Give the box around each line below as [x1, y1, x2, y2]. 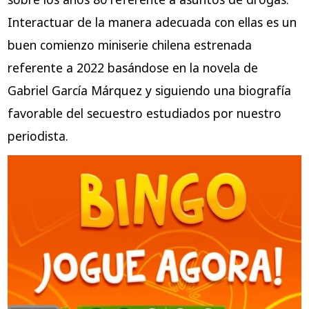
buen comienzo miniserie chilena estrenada [7, 37, 252, 54]
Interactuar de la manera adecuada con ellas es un [7, 14, 297, 31]
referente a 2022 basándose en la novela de [7, 59, 258, 77]
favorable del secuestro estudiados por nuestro [7, 105, 281, 122]
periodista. [7, 128, 68, 145]
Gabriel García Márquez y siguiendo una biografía [7, 82, 291, 99]
